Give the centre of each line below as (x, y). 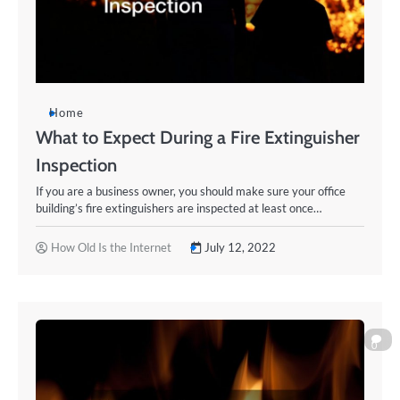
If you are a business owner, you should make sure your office (191, 191)
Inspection (76, 165)
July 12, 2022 (240, 247)
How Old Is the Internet (111, 247)
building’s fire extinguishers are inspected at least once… (179, 208)
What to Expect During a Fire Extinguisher (198, 137)
